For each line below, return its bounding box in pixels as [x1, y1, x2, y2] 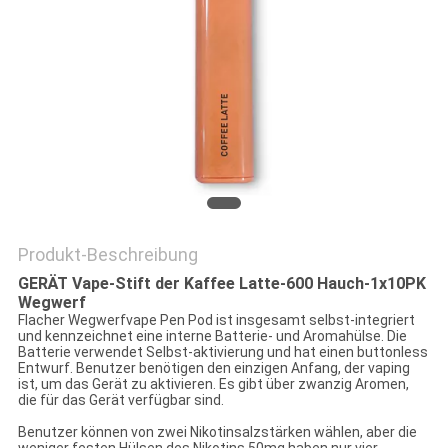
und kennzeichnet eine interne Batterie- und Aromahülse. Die [17, 328, 407, 345]
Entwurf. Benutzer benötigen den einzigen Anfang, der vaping [17, 360, 410, 377]
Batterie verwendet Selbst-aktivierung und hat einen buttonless [17, 344, 428, 361]
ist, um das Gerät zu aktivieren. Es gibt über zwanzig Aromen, [17, 376, 409, 393]
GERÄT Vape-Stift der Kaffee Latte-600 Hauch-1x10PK [17, 274, 426, 294]
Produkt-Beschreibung [17, 244, 198, 266]
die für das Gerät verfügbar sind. [17, 392, 224, 409]
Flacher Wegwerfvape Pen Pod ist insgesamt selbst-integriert [17, 312, 415, 329]
